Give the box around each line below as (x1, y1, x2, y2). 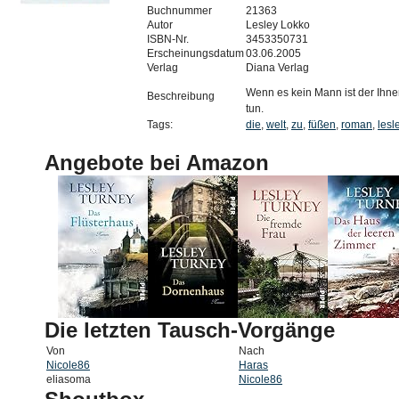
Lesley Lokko (246, 19, 310, 31)
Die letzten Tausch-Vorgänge (45, 318, 335, 342)
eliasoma (46, 373, 91, 386)
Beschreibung (147, 90, 215, 102)
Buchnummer (147, 4, 212, 17)
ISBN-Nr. (147, 33, 189, 45)
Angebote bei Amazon (45, 151, 269, 175)
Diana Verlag (246, 61, 309, 74)
